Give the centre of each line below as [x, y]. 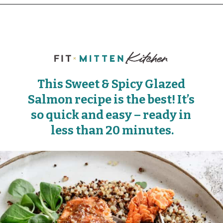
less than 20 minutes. [112, 131]
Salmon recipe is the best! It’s [111, 100]
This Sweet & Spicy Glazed [111, 84]
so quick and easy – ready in [111, 115]
